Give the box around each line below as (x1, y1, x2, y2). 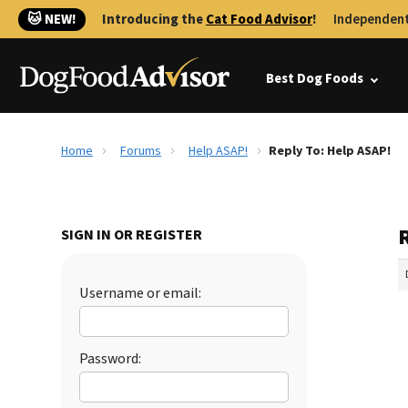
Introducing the (102, 10, 206, 29)
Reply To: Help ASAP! (269, 142, 391, 160)
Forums (120, 142, 161, 160)
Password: (79, 349, 141, 369)
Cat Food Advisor (206, 10, 312, 29)
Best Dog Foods (266, 69, 363, 88)
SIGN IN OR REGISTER (61, 225, 202, 245)
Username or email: (79, 283, 201, 303)
